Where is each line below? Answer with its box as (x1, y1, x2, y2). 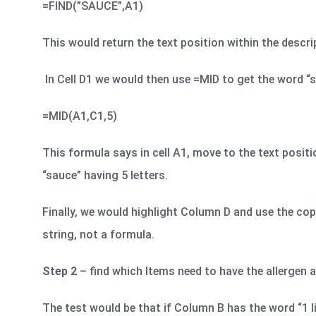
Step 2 (42, 264, 77, 278)
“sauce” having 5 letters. (42, 168, 168, 182)
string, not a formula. (42, 227, 154, 241)
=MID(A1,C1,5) (42, 109, 117, 123)
